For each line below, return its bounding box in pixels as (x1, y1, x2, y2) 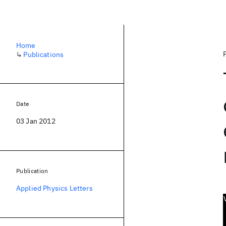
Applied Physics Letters (16, 184, 93, 193)
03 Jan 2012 (16, 117, 55, 126)
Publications (23, 50, 64, 59)
